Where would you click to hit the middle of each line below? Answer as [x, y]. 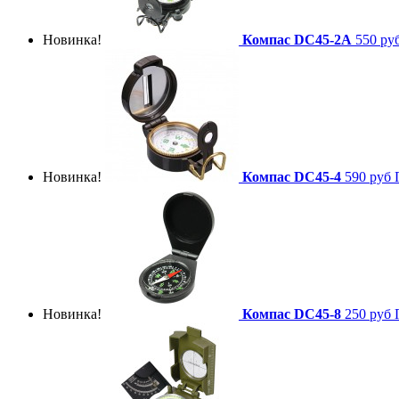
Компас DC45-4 [292, 176]
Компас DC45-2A [297, 39]
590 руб [368, 176]
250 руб [368, 313]
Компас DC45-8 [292, 313]
